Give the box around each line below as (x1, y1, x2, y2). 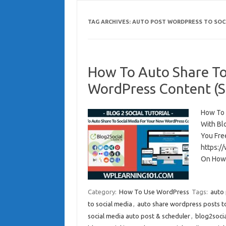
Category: (87, 188, 118, 195)
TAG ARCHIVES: (87, 18, 132, 25)
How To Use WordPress (119, 188, 189, 195)
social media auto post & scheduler (87, 212, 190, 219)
